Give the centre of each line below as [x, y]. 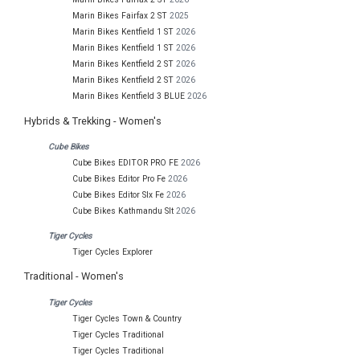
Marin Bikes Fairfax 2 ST [120, 16]
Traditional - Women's [74, 276]
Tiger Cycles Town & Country [127, 318]
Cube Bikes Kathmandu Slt [123, 211]
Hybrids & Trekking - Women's [93, 121]
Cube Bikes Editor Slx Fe [118, 195]
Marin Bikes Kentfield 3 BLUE [129, 96]
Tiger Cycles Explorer [112, 252]
